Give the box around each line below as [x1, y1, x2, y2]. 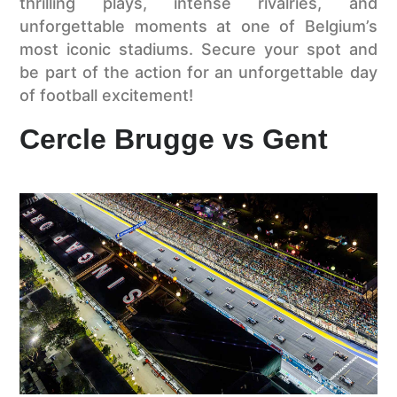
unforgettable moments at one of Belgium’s [19, 17, 378, 36]
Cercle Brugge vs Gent [19, 122, 329, 155]
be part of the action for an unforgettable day [19, 63, 378, 82]
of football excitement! [19, 86, 194, 105]
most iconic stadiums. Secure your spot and [19, 40, 378, 59]
